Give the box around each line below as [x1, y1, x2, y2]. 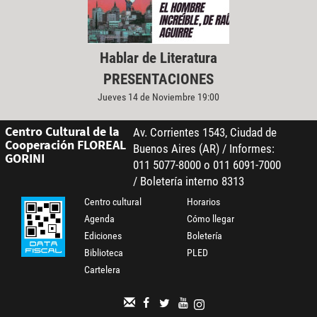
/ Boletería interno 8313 [132, 174, 244, 189]
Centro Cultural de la [4, 123, 120, 140]
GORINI [4, 150, 45, 167]
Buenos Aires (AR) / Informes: [132, 142, 275, 156]
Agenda [84, 213, 115, 225]
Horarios [187, 196, 221, 208]
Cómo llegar [187, 213, 235, 225]
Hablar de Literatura [100, 49, 217, 67]
